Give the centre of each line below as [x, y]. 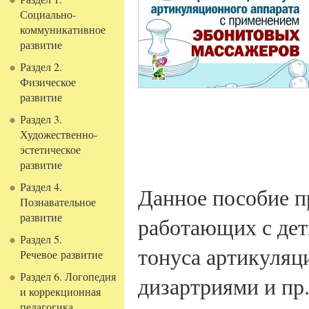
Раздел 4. [41, 187]
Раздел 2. [41, 67]
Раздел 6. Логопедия [68, 277]
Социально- [48, 14]
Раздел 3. [41, 119]
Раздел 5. [41, 239]
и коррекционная [61, 292]
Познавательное [58, 202]
